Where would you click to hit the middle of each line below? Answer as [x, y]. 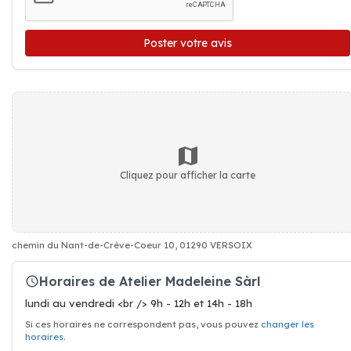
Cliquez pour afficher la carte [188, 175]
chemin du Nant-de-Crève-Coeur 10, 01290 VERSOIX [132, 245]
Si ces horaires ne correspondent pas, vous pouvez [143, 324]
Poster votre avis [188, 43]
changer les [288, 324]
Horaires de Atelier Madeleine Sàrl [150, 281]
